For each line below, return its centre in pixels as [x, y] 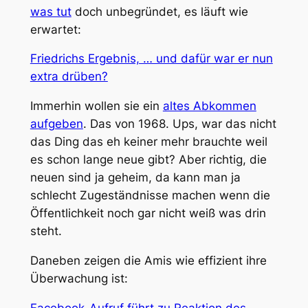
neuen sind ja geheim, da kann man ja [135, 178]
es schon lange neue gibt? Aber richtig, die [148, 160]
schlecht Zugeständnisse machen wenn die [150, 196]
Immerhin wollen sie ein [96, 106]
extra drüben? [69, 77]
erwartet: [55, 29]
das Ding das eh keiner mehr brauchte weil [148, 142]
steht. [46, 231]
